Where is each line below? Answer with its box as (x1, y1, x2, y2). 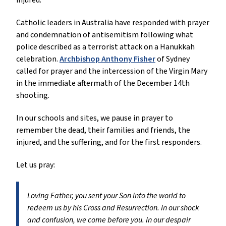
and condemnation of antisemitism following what (16, 29, 193, 41)
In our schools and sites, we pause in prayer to (16, 112, 173, 124)
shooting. (16, 90, 49, 101)
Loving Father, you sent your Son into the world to (27, 190, 186, 202)
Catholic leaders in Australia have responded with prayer (16, 17, 209, 29)
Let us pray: (16, 159, 56, 171)
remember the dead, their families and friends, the (16, 125, 190, 136)
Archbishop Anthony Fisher (60, 53, 155, 65)
